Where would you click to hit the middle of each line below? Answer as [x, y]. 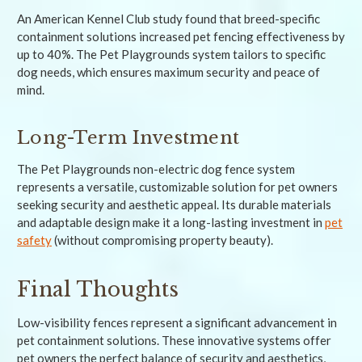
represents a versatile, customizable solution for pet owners [177, 186]
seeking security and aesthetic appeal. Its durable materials [174, 204]
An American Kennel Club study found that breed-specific [168, 18]
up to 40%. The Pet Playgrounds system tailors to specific [171, 54]
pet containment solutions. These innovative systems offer [174, 340]
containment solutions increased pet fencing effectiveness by [181, 36]
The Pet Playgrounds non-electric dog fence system [156, 168]
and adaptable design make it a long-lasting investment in [171, 222]
